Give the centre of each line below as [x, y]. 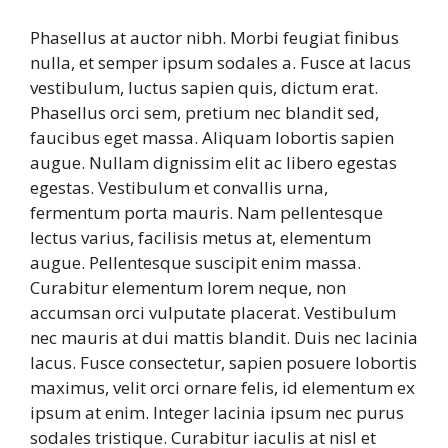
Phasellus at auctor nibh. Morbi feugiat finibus [214, 37]
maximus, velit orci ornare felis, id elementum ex [222, 387]
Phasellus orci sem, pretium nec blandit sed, [204, 112]
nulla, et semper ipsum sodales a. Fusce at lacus [220, 62]
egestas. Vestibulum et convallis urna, [179, 187]
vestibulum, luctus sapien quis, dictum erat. [204, 87]
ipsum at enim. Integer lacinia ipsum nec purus [217, 412]
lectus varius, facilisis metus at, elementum [200, 237]
